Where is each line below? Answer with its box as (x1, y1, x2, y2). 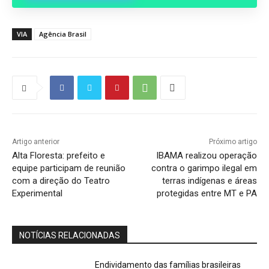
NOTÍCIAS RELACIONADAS (19, 231, 120, 241)
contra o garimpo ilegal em (151, 163, 257, 174)
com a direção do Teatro (12, 175, 110, 187)
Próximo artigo (208, 138, 257, 147)
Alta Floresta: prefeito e (12, 150, 105, 162)
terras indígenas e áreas (162, 175, 257, 187)
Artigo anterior (12, 138, 59, 147)
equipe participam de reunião (12, 163, 125, 174)
